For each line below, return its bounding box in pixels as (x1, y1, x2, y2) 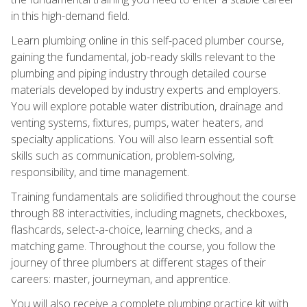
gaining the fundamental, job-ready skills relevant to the (11, 49, 275, 64)
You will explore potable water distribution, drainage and (11, 98, 283, 114)
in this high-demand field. (11, 8, 130, 23)
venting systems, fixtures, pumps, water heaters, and (11, 114, 263, 130)
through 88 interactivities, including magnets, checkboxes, (11, 205, 286, 221)
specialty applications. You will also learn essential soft (11, 131, 273, 147)
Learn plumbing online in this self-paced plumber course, (11, 32, 284, 48)
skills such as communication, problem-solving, (11, 147, 234, 163)
